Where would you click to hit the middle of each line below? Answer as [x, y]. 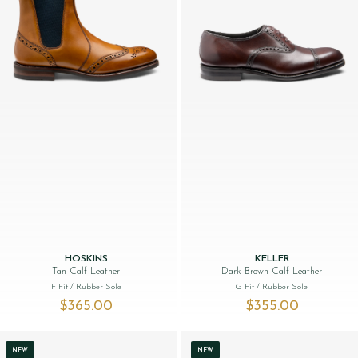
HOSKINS [86, 259]
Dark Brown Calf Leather [272, 271]
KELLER [272, 259]
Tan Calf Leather [86, 271]
